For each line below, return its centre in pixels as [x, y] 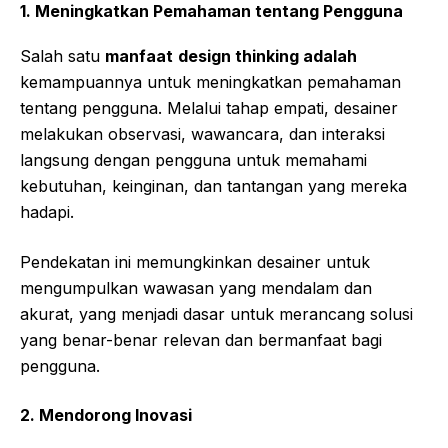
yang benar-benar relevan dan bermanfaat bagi [201, 339]
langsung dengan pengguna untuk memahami [193, 159]
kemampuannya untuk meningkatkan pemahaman [210, 81]
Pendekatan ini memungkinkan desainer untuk [195, 261]
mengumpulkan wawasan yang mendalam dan [196, 287]
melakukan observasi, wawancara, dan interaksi [202, 133]
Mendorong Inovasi [115, 414]
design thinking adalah [267, 55]
